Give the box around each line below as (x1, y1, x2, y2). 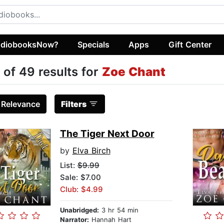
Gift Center (168, 39, 211, 49)
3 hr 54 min (98, 206, 138, 214)
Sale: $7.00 (59, 172, 101, 182)
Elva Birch (72, 145, 110, 156)
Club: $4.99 (59, 184, 103, 194)
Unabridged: (59, 206, 99, 214)
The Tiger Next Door (59, 128, 154, 140)
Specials (77, 39, 110, 49)
